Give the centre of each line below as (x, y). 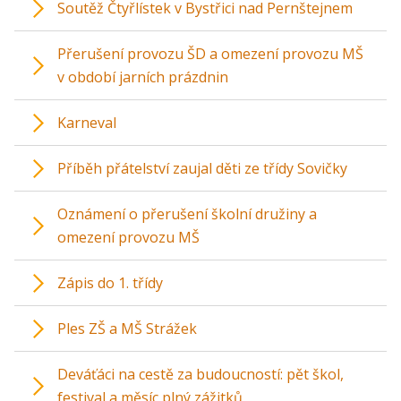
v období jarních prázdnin (143, 77)
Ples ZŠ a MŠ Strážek (127, 329)
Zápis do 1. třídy (110, 283)
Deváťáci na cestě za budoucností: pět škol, (200, 375)
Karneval (87, 123)
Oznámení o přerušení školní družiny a (187, 214)
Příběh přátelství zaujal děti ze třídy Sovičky (202, 169)
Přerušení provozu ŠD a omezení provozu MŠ (210, 54)
